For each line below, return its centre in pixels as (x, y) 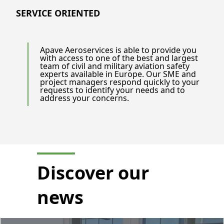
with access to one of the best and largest (119, 58)
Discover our (93, 172)
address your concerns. (85, 98)
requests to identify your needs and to (113, 90)
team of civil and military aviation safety (115, 66)
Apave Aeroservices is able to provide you (118, 50)
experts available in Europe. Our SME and (118, 74)
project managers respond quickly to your (120, 82)
